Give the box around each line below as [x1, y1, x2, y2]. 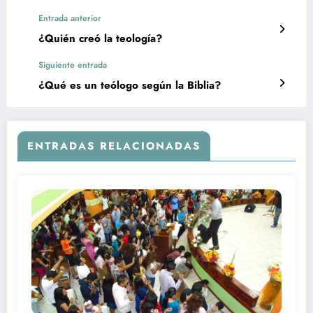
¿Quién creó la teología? [38, 30, 162, 46]
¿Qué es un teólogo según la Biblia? [38, 77, 221, 93]
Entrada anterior [38, 11, 101, 24]
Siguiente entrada [38, 58, 107, 71]
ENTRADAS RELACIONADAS [27, 138, 201, 154]
